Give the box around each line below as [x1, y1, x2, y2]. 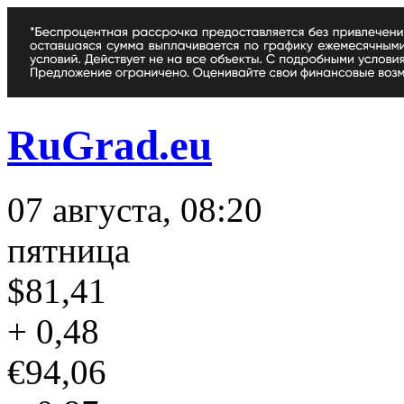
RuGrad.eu [7, 122, 212, 170]
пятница [7, 230, 130, 270]
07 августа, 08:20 [7, 189, 262, 229]
